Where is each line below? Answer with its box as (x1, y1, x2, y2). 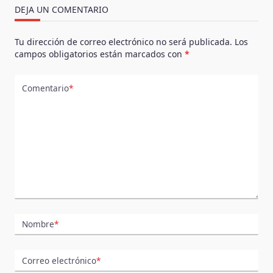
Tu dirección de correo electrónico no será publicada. (15, 35, 232, 48)
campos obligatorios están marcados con (15, 48, 185, 60)
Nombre (22, 218, 54, 230)
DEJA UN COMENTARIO (15, 3, 108, 15)
